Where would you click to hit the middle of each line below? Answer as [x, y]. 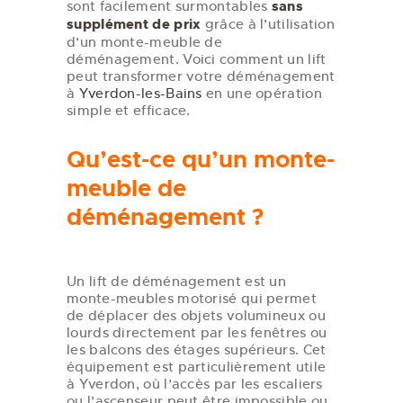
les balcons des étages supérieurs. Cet [197, 350]
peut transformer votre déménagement [201, 76]
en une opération [262, 93]
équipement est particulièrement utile [197, 367]
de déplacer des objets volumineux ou [196, 316]
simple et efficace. [129, 110]
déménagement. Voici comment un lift [197, 58]
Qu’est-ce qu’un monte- [201, 159]
